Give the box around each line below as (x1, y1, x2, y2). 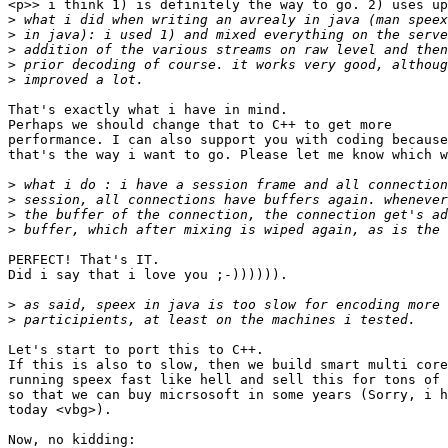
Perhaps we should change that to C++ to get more (8, 117, 392, 133)
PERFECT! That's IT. (8, 252, 160, 268)
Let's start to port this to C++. (8, 342, 264, 358)
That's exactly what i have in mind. (8, 102, 288, 118)
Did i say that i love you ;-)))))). (8, 267, 288, 283)
